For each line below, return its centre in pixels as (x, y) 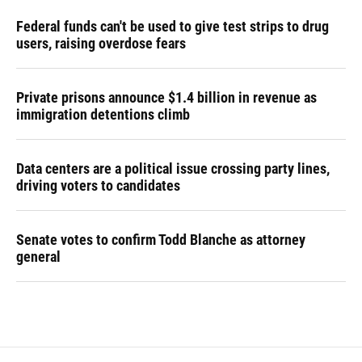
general (38, 257)
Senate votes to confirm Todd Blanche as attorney (161, 240)
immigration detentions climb (103, 114)
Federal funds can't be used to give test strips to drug (173, 26)
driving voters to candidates (98, 185)
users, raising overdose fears (101, 43)
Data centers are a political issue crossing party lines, (173, 168)
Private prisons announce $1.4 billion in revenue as (166, 97)
